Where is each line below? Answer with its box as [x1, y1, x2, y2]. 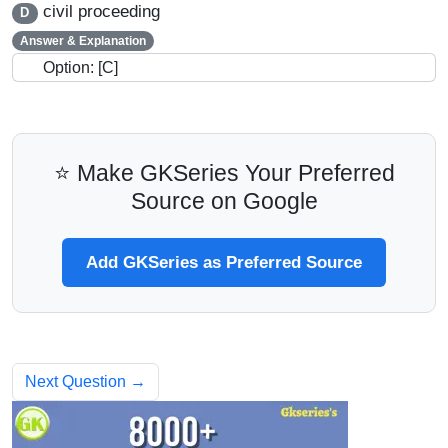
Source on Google [130, 188, 318, 215]
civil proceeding [37, 2, 160, 22]
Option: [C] [43, 59, 118, 77]
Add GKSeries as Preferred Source [86, 253, 362, 273]
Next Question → [25, 373, 146, 391]
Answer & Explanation [19, 34, 146, 49]
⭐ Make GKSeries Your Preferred [53, 160, 395, 187]
